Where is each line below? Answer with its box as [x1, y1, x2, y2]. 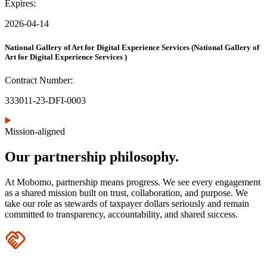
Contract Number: [5, 74, 73, 85]
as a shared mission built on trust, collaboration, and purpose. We [5, 187, 248, 198]
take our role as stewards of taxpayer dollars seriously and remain [5, 198, 249, 209]
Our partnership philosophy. [5, 148, 179, 164]
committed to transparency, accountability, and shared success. [5, 209, 238, 219]
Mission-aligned [5, 126, 65, 136]
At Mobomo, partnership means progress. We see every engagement [5, 176, 260, 187]
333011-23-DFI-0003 [5, 95, 86, 105]
